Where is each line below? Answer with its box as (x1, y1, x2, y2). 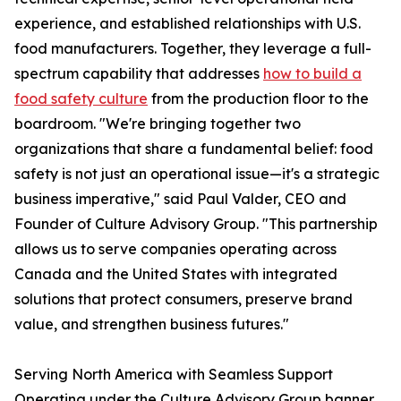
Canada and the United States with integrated (14, 265, 337, 284)
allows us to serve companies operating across (14, 240, 337, 259)
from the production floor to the (148, 90, 369, 108)
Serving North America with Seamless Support (14, 365, 333, 384)
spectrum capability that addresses (14, 64, 263, 83)
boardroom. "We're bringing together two (14, 115, 301, 133)
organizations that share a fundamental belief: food (14, 140, 373, 158)
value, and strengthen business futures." (14, 315, 289, 334)
